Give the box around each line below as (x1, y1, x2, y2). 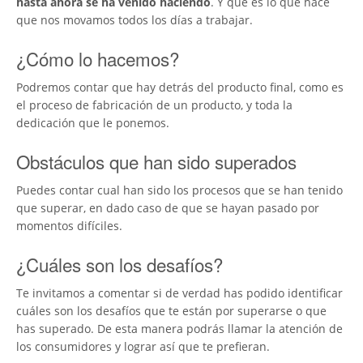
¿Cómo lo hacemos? (16, 45, 179, 72)
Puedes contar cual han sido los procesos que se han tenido (16, 181, 343, 198)
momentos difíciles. (16, 217, 122, 233)
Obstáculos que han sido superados (16, 147, 297, 174)
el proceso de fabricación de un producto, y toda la (16, 96, 293, 113)
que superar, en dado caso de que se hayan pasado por (16, 199, 319, 216)
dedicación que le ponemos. (16, 114, 169, 130)
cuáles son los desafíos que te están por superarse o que (16, 302, 327, 318)
